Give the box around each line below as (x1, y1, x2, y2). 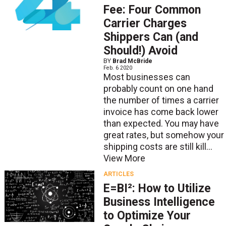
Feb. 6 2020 (103, 65, 132, 72)
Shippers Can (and (103, 30, 198, 44)
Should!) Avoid (103, 44, 178, 58)
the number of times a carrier (103, 95, 219, 106)
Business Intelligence (103, 195, 215, 209)
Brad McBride (112, 58, 152, 65)
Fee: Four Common (103, 3, 201, 17)
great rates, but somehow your (103, 130, 224, 141)
